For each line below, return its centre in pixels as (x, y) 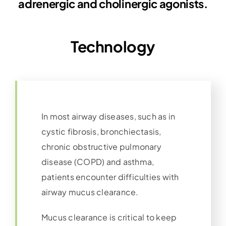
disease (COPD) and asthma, (98, 162)
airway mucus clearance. (90, 192)
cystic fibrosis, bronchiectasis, (101, 132)
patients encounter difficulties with (110, 177)
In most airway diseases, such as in (108, 117)
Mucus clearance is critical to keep (109, 217)
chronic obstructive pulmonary (101, 147)
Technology (113, 47)
